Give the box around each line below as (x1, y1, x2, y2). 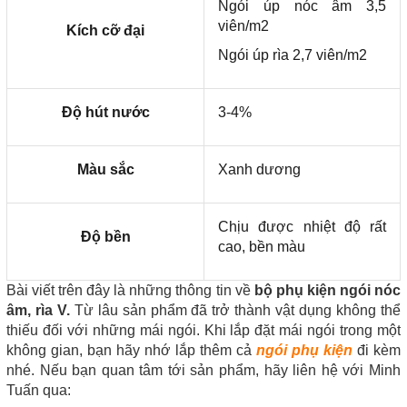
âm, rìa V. (6, 303, 70, 318)
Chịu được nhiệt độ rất (218, 219, 386, 234)
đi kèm (352, 342, 401, 358)
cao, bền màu (218, 239, 309, 254)
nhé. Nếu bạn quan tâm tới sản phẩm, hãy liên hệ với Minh (6, 362, 401, 378)
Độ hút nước (61, 104, 150, 120)
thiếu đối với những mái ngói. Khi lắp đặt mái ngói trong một (6, 323, 401, 338)
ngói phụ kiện (256, 342, 352, 358)
